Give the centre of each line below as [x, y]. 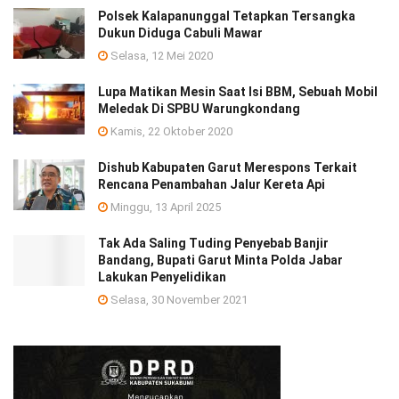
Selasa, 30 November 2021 [178, 299]
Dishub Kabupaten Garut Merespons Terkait [228, 167]
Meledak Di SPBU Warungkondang [199, 108]
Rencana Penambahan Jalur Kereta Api [212, 184]
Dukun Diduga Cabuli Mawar [180, 33]
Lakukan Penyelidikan [162, 277]
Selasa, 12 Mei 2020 [160, 55]
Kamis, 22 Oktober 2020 [170, 131]
